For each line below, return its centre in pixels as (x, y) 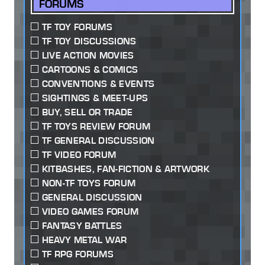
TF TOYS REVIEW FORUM (96, 126)
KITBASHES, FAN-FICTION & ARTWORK (126, 169)
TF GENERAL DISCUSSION (98, 140)
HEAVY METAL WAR (84, 240)
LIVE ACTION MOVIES (88, 55)
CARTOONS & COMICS (90, 69)
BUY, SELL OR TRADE (87, 112)
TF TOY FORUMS (77, 27)
